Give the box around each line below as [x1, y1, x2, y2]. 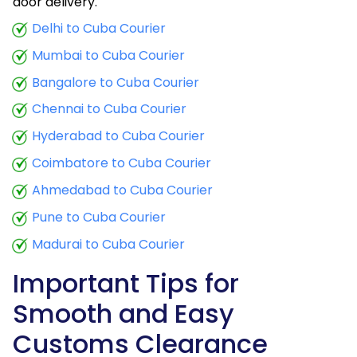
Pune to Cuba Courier [32, 208, 166, 227]
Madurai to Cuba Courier [32, 234, 185, 253]
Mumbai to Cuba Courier [32, 45, 185, 65]
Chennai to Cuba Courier [32, 100, 186, 119]
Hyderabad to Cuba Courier [32, 127, 205, 146]
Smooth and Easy [13, 295, 234, 331]
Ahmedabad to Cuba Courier [32, 181, 213, 200]
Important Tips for [13, 265, 239, 301]
